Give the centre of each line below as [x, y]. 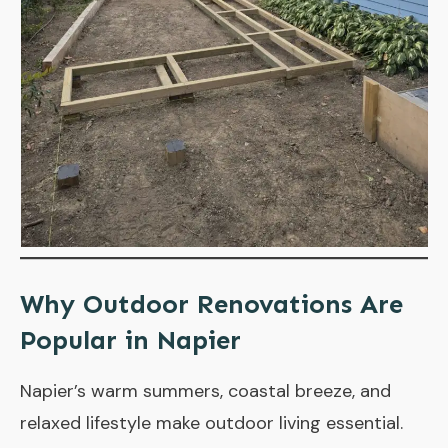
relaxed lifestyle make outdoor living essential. [211, 422]
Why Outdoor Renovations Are [211, 304]
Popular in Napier [130, 340]
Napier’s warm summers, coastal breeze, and [205, 390]
